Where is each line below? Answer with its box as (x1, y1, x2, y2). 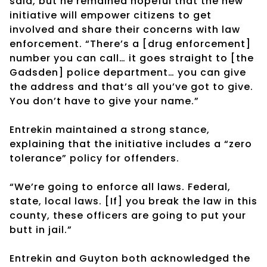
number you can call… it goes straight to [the (10, 51, 254, 65)
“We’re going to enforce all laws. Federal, (10, 179, 231, 194)
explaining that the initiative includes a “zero (10, 136, 252, 151)
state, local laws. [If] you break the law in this (10, 194, 257, 208)
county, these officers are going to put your (10, 208, 246, 222)
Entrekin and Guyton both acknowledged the (10, 251, 250, 265)
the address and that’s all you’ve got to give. (10, 79, 253, 94)
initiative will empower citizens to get (10, 8, 212, 22)
